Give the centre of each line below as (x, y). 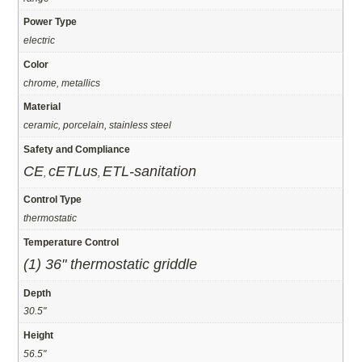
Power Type (51, 22)
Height (39, 335)
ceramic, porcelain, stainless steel (98, 125)
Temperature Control (72, 242)
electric (40, 40)
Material (42, 107)
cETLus (74, 171)
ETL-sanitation (150, 171)
